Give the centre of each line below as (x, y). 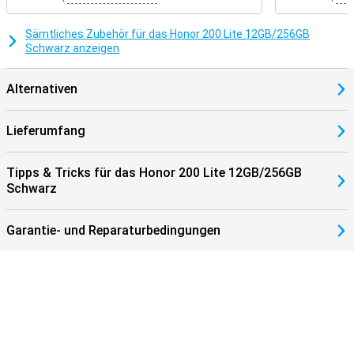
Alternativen (42, 89)
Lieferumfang (46, 131)
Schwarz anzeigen (72, 48)
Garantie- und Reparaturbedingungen (113, 230)
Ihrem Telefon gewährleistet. (80, 10)
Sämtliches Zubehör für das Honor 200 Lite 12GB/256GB (168, 34)
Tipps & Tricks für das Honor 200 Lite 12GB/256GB (154, 173)
